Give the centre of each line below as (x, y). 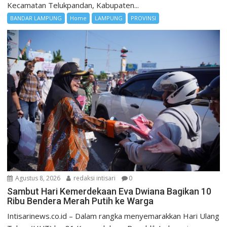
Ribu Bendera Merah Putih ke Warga (81, 201)
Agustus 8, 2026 (37, 178)
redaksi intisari (94, 178)
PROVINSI (144, 18)
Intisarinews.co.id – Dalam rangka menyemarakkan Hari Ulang (113, 216)
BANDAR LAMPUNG (36, 18)
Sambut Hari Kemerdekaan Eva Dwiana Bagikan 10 (109, 191)
